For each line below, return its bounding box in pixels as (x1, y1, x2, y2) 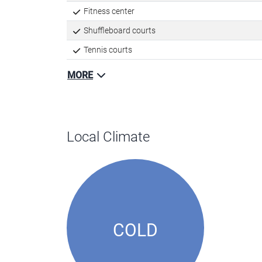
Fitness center (81, 6, 135, 16)
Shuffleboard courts (81, 26, 156, 36)
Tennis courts (81, 45, 132, 55)
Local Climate (67, 129, 150, 146)
